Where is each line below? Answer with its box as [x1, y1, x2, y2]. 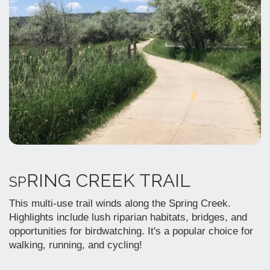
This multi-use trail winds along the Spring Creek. [9, 197, 231, 209]
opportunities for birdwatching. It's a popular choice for [9, 225, 253, 237]
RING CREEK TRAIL [27, 169, 190, 191]
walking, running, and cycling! [9, 239, 142, 251]
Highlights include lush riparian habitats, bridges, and [9, 211, 247, 223]
